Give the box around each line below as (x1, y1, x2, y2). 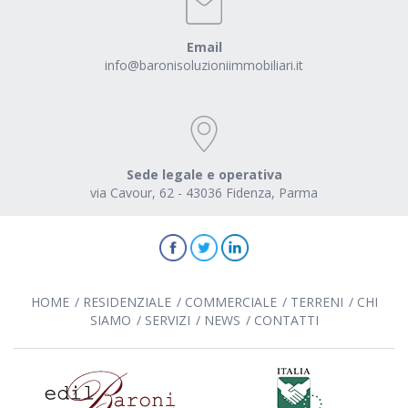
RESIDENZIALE (82, 292, 171, 311)
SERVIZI (144, 311, 190, 329)
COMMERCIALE (184, 292, 277, 311)
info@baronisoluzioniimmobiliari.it (105, 56, 303, 74)
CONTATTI (253, 311, 319, 329)
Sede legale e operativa (126, 165, 282, 183)
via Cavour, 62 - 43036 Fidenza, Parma (90, 183, 318, 201)
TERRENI (290, 292, 343, 311)
